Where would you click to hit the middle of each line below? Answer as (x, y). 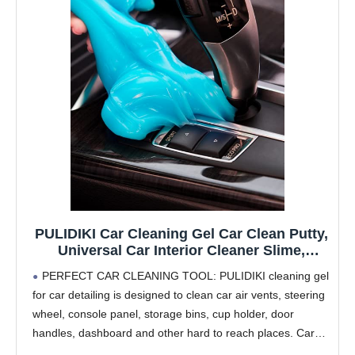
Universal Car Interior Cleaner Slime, (181, 251)
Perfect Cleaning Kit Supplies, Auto (181, 267)
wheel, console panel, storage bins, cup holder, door (163, 314)
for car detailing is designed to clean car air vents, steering (179, 295)
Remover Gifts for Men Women (181, 301)
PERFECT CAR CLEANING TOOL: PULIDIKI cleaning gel (185, 276)
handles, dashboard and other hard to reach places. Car (174, 333)
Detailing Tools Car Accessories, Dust (181, 284)
